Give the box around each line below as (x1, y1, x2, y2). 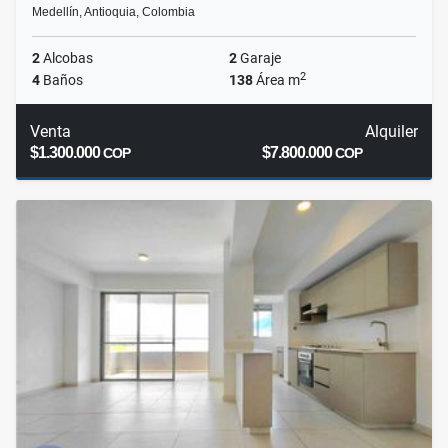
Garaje (237, 50, 281, 67)
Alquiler (364, 122, 418, 142)
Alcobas (40, 50, 93, 67)
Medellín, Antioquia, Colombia (32, 5, 195, 20)
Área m (253, 72, 300, 89)
